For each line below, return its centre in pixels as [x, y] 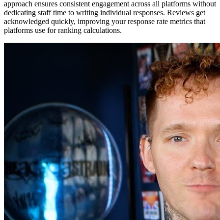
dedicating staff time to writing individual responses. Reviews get [105, 12]
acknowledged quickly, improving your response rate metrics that [105, 21]
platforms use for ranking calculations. [63, 30]
